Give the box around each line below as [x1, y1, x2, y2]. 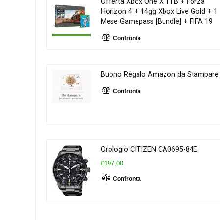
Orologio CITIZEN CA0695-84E [101, 145, 197, 154]
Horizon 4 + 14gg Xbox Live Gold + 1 [101, 7, 218, 16]
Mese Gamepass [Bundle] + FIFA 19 [101, 17, 213, 26]
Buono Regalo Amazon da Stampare [101, 70, 219, 79]
